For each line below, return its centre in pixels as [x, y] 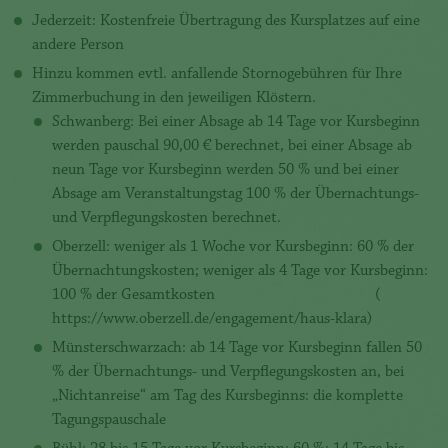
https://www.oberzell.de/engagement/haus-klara [209, 319]
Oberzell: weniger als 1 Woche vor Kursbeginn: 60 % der [233, 247]
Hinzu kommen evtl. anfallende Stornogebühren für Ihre [217, 74]
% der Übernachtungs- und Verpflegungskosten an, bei [228, 372]
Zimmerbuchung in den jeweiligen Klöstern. [174, 98]
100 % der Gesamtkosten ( [216, 295]
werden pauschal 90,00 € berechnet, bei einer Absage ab [232, 146]
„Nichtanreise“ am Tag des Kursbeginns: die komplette [227, 396]
